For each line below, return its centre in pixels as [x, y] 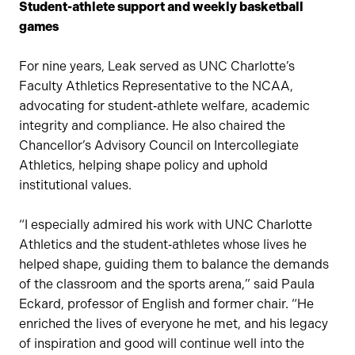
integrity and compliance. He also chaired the [152, 125]
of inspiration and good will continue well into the [162, 343]
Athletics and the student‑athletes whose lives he [163, 244]
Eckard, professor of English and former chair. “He [166, 303]
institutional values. [75, 185]
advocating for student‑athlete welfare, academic [164, 105]
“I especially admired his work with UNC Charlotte [166, 224]
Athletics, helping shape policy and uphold [143, 165]
